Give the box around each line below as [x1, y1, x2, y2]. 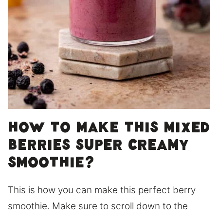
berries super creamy [8, 139, 189, 156]
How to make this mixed [8, 122, 209, 138]
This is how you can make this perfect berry [8, 184, 196, 196]
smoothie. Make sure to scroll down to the [8, 200, 188, 212]
